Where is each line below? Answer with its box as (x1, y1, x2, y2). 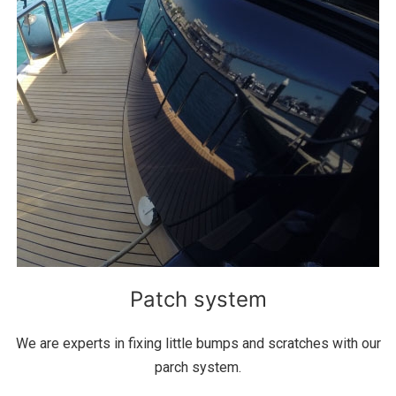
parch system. (155, 359, 241, 377)
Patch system (129, 286, 267, 313)
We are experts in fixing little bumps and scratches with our (15, 335, 381, 353)
